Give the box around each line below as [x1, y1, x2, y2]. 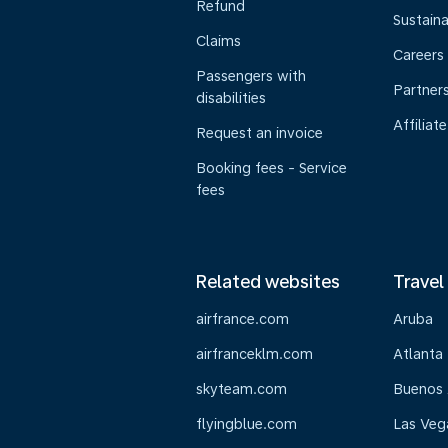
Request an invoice [196, 125, 323, 141]
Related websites [196, 271, 340, 292]
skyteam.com [196, 381, 287, 397]
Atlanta [392, 346, 443, 362]
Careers [392, 47, 444, 63]
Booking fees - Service [196, 160, 347, 176]
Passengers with [196, 68, 306, 84]
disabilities [196, 90, 266, 106]
